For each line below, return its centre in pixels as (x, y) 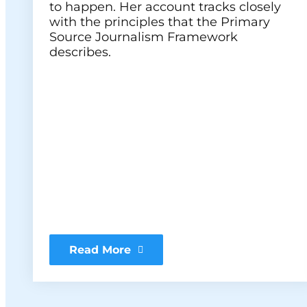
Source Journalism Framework (144, 37)
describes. (80, 52)
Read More (100, 250)
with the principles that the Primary (160, 22)
